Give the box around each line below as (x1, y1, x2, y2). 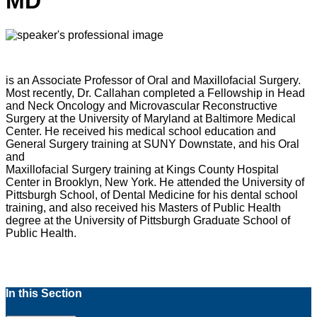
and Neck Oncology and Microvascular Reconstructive (6, 100, 277, 113)
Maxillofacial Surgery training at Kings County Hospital (6, 163, 279, 176)
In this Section (6, 287, 82, 300)
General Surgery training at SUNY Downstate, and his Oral (6, 138, 299, 151)
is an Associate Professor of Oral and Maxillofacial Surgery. (6, 74, 301, 87)
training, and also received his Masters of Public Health (6, 202, 281, 214)
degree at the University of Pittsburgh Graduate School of (6, 214, 290, 227)
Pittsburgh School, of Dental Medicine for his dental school (6, 189, 298, 202)
